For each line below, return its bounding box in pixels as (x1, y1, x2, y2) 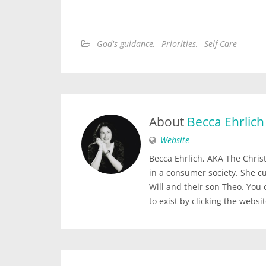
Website (160, 134, 189, 145)
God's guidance (97, 38, 153, 49)
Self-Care (204, 38, 237, 49)
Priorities (161, 38, 196, 49)
